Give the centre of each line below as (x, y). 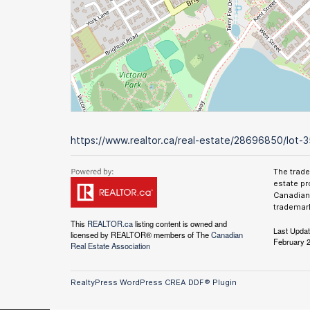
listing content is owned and (180, 224)
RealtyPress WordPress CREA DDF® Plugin (154, 282)
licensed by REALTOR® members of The (141, 235)
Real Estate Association (110, 246)
